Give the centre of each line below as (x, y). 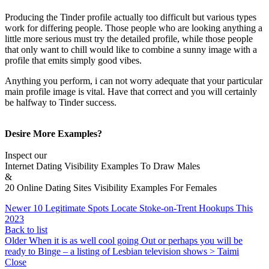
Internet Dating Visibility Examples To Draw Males (102, 166)
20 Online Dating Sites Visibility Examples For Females (111, 188)
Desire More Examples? (53, 134)
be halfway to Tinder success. (61, 103)
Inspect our (26, 156)
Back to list (26, 230)
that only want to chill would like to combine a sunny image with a (131, 50)
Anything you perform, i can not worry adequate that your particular (134, 81)
